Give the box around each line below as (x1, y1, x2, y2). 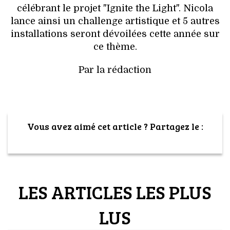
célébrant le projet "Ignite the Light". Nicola (17, 3, 213, 13)
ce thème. (93, 42, 137, 52)
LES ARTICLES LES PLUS (18, 179, 212, 204)
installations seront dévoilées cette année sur (10, 29, 220, 39)
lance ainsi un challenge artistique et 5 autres (10, 16, 220, 26)
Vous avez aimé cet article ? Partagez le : (27, 120, 203, 132)
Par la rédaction (79, 65, 151, 75)
